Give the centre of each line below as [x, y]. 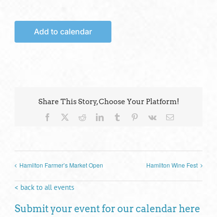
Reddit [96, 116]
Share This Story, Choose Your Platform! [108, 102]
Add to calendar [63, 32]
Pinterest [151, 116]
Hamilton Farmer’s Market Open [61, 165]
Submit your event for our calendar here [107, 209]
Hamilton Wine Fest [172, 165]
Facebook [66, 116]
